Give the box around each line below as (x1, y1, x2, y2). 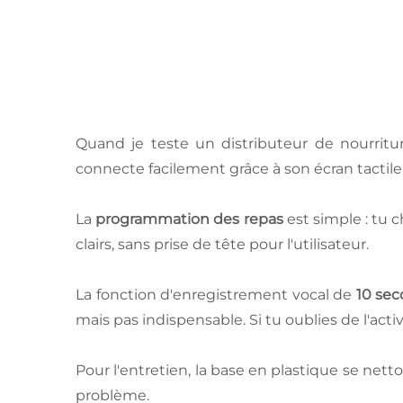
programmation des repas (95, 210, 283, 228)
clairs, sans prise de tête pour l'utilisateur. (76, 235, 369, 253)
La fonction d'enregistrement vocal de (76, 285, 356, 303)
